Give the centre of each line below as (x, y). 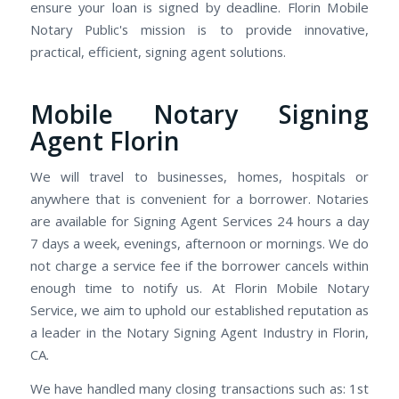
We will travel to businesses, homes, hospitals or (199, 177)
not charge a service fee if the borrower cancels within (199, 266)
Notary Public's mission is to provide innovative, (199, 30)
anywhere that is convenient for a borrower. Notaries (199, 199)
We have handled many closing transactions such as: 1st (199, 388)
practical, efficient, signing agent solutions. (158, 52)
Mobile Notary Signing (199, 114)
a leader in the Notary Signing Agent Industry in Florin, (199, 333)
